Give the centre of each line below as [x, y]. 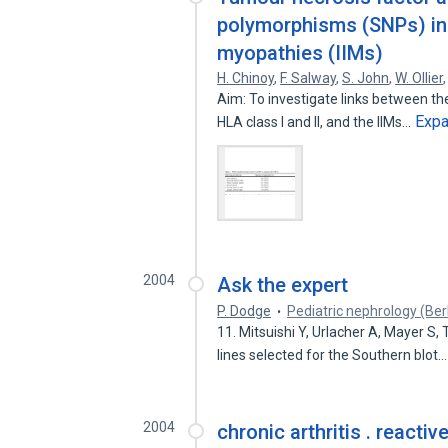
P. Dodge [244, 311]
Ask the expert [283, 285]
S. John [366, 78]
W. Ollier [419, 78]
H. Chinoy [246, 78]
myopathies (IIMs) [300, 53]
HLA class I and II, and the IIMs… [316, 122]
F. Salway [308, 78]
